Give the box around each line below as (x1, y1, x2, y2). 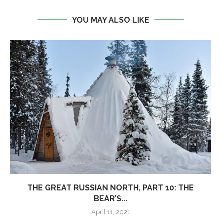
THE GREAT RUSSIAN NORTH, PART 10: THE (27, 183, 194, 192)
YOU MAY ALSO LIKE (72, 15, 149, 25)
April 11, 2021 (91, 208, 130, 216)
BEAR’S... (94, 193, 127, 203)
